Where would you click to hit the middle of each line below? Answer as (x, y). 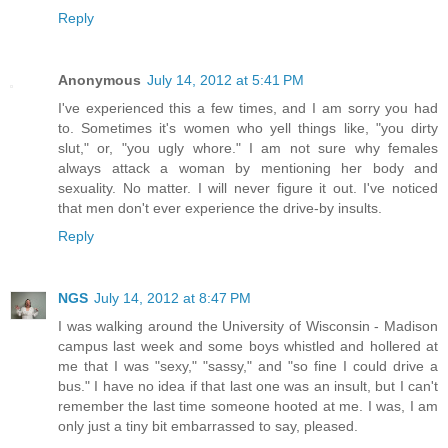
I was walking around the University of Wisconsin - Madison (248, 325)
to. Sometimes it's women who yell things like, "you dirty (248, 127)
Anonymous (99, 79)
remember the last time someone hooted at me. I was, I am (248, 405)
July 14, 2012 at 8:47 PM (172, 297)
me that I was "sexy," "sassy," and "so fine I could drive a (248, 365)
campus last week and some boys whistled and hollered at (248, 345)
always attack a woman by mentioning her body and (248, 167)
